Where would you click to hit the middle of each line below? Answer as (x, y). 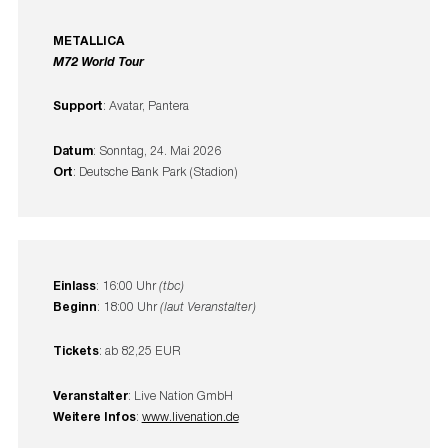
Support (77, 105)
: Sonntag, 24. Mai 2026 (156, 150)
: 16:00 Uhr (127, 286)
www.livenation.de (190, 416)
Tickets (75, 350)
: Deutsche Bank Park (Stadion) (154, 171)
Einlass (74, 285)
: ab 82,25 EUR (139, 351)
